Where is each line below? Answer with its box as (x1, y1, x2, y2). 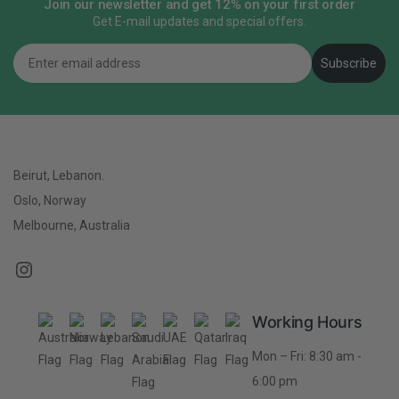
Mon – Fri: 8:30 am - (252, 349, 362, 364)
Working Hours (252, 313, 362, 332)
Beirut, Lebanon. (13, 168, 104, 183)
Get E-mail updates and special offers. (93, 14, 306, 29)
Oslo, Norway (13, 193, 86, 208)
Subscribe (321, 56, 377, 71)
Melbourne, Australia (13, 218, 130, 233)
